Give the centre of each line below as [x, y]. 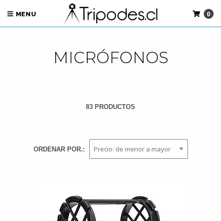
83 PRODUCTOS [110, 107]
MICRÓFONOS [110, 57]
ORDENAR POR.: [59, 149]
